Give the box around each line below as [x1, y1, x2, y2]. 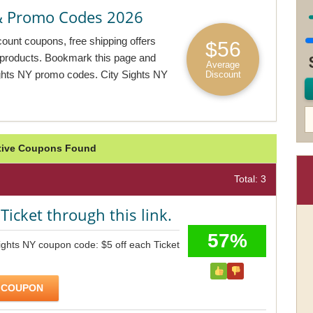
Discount [205, 69, 241, 80]
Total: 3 [234, 174, 266, 184]
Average [206, 59, 240, 70]
